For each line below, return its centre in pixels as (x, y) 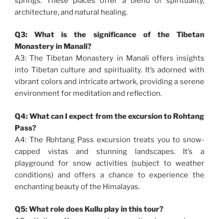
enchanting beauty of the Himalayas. (77, 186)
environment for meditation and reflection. (88, 94)
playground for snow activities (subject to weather (109, 163)
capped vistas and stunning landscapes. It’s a (109, 151)
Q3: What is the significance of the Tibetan (109, 35)
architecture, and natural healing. (71, 12)
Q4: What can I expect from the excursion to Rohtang (109, 116)
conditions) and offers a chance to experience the (109, 175)
